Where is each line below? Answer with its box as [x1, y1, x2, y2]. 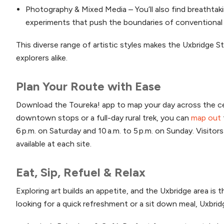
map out [191, 112, 221, 122]
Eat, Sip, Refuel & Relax [16, 164, 145, 179]
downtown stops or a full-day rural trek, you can [16, 112, 191, 122]
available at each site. [16, 138, 91, 148]
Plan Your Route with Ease [16, 78, 161, 93]
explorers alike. [16, 52, 67, 62]
